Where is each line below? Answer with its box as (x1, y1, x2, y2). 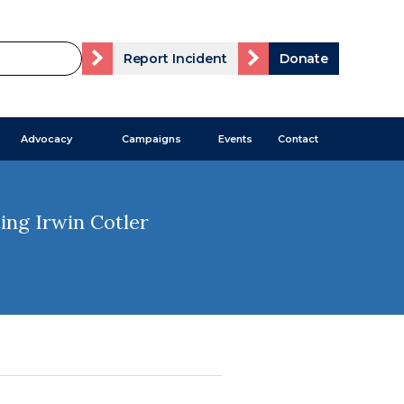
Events (218, 133, 253, 145)
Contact (278, 133, 319, 145)
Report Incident (123, 50, 227, 67)
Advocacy (21, 133, 73, 145)
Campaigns (121, 133, 181, 145)
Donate (279, 50, 328, 67)
